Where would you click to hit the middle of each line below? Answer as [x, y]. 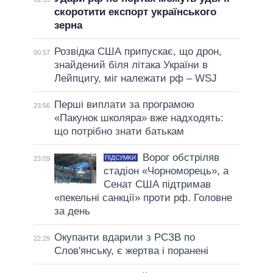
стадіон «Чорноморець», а [166, 171]
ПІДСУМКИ [121, 157]
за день [72, 211]
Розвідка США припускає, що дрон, [138, 51]
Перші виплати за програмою [124, 104]
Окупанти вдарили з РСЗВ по [124, 237]
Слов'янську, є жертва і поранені [131, 250]
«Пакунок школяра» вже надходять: [139, 118]
